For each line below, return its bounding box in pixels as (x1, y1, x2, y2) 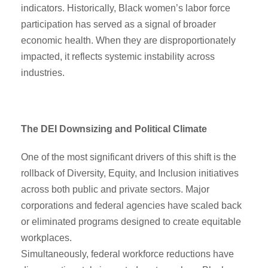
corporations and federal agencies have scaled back (21, 200, 242, 211)
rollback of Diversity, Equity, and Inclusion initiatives (21, 167, 239, 178)
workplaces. (21, 232, 72, 243)
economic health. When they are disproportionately (21, 35, 236, 45)
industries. (21, 67, 65, 78)
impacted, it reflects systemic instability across (21, 51, 215, 62)
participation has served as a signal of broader (21, 19, 216, 29)
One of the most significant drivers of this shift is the (21, 151, 236, 162)
